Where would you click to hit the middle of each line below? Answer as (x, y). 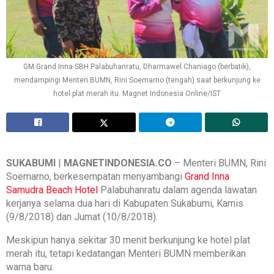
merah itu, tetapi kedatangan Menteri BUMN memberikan (126, 254)
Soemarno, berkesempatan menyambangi (95, 177)
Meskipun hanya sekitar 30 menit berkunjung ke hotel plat (128, 240)
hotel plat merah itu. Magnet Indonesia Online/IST (137, 94)
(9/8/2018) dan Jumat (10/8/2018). (82, 217)
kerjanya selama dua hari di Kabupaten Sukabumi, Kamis (125, 204)
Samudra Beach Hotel (52, 190)
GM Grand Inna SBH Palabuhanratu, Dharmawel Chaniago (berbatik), (137, 67)
